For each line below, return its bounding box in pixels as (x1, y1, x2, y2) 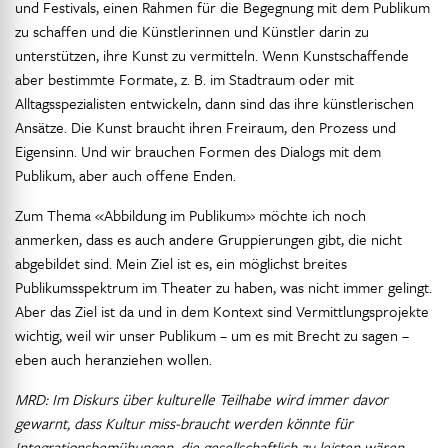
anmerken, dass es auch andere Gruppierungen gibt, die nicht (15, 228, 402, 250)
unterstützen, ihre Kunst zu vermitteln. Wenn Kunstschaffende (15, 44, 409, 66)
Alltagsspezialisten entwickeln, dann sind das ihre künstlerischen (15, 92, 414, 114)
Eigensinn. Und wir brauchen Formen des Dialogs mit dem (15, 140, 381, 162)
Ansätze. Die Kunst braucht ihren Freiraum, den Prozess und (15, 116, 396, 138)
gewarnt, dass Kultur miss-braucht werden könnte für (15, 412, 353, 434)
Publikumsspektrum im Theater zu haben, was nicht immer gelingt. (15, 276, 432, 298)
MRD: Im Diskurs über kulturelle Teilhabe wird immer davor (15, 388, 388, 410)
